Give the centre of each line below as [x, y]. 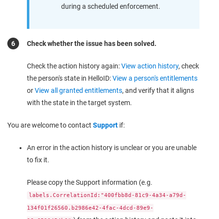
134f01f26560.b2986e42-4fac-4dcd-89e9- [90, 208]
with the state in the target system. [79, 102]
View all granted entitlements [78, 90]
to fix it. [38, 160]
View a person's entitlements [155, 78]
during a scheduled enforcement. [111, 6]
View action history [150, 66]
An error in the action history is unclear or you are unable [112, 147]
